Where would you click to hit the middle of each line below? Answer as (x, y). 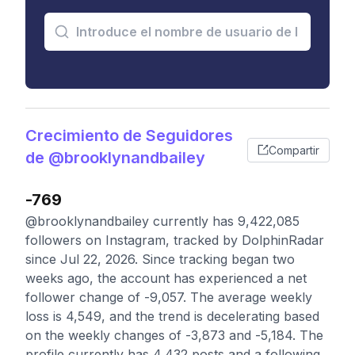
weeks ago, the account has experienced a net (166, 278)
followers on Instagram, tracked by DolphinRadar (175, 240)
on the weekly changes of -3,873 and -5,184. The (174, 335)
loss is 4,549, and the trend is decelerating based (172, 316)
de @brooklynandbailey (115, 158)
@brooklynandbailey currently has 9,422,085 (162, 221)
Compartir (294, 150)
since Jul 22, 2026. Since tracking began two (160, 259)
